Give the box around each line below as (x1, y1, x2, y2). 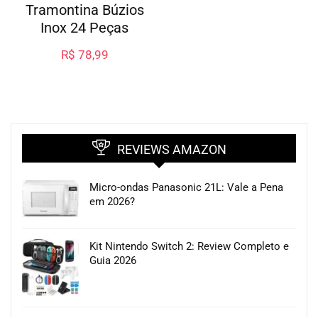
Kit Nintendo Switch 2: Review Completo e (89, 240, 289, 253)
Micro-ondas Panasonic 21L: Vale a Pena (89, 181, 283, 194)
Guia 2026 (89, 254, 136, 268)
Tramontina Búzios (25, 1, 144, 19)
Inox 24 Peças (40, 19, 129, 37)
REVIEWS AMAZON (116, 142, 226, 158)
